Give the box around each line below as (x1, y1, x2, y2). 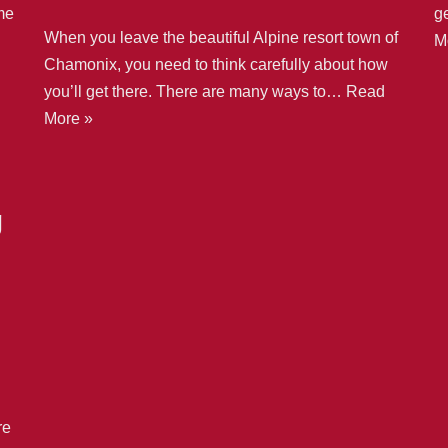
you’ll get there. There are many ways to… (44, 82, 346, 100)
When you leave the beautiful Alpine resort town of (44, 28, 398, 46)
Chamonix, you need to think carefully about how (44, 55, 388, 73)
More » (44, 109, 93, 127)
